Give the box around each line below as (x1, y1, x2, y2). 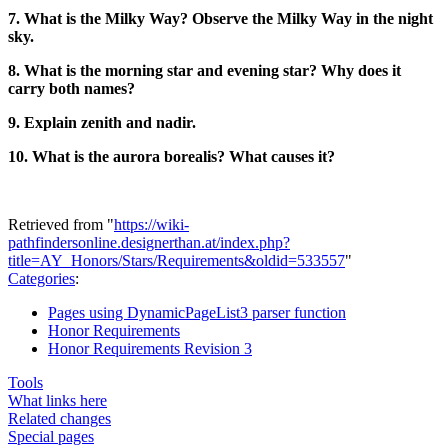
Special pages (8, 427, 94, 445)
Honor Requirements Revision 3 (48, 339, 252, 357)
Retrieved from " (8, 215, 114, 233)
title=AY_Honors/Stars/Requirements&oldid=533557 (8, 251, 345, 269)
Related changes (8, 409, 111, 427)
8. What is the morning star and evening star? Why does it (8, 61, 401, 79)
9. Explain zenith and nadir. (8, 113, 196, 131)
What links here (8, 391, 107, 409)
